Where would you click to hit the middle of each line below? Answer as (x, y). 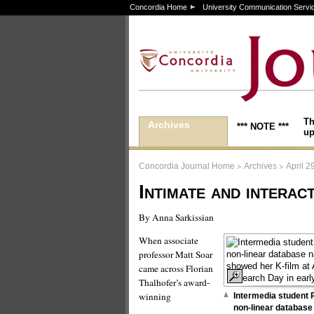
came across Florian (176, 268)
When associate (169, 240)
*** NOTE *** (263, 126)
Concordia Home (158, 7)
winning (155, 296)
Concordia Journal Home (187, 166)
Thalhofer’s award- (174, 282)
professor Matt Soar (176, 254)
